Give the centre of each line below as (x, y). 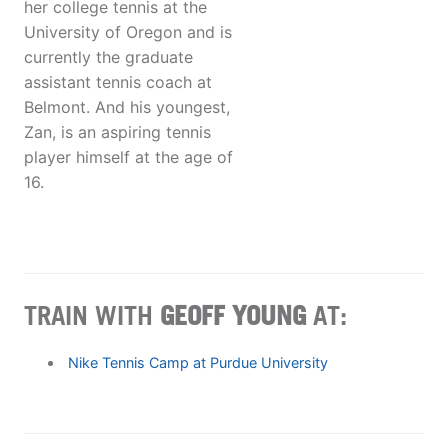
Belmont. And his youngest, (127, 107)
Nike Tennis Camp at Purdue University (197, 362)
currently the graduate (108, 57)
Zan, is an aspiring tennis (117, 132)
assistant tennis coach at (118, 82)
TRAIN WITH (92, 314)
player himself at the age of (128, 157)
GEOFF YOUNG (233, 314)
